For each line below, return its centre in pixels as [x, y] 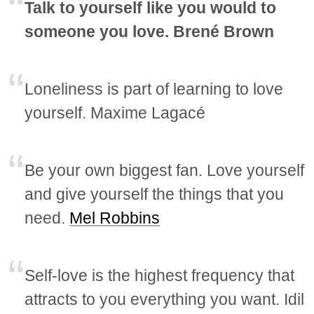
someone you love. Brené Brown [150, 32]
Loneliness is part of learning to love [154, 89]
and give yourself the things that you [155, 194]
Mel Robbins [115, 218]
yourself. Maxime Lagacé [115, 113]
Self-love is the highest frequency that [160, 276]
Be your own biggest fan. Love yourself [165, 171]
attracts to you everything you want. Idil [165, 300]
